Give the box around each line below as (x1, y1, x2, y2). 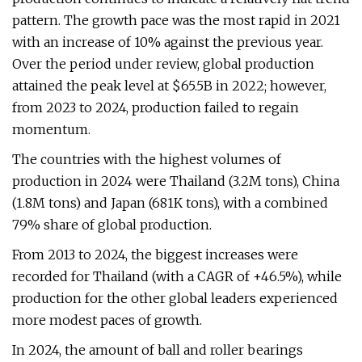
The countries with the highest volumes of (12, 151, 281, 167)
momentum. (12, 121, 90, 137)
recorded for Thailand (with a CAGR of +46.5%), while (12, 268, 342, 284)
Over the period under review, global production (12, 56, 314, 72)
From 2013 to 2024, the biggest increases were (12, 246, 298, 263)
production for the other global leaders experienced (12, 290, 338, 306)
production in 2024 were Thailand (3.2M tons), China (12, 173, 339, 189)
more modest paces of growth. (12, 312, 202, 328)
